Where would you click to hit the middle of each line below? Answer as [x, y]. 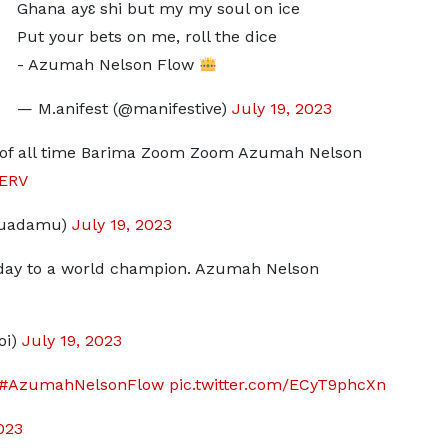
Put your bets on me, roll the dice [146, 36]
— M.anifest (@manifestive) [124, 108]
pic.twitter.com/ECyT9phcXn [277, 384]
